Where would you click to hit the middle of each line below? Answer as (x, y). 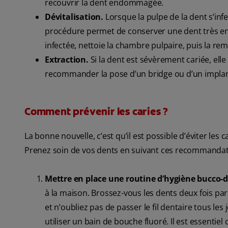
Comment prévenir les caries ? (96, 112)
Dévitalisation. (75, 17)
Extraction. (67, 60)
